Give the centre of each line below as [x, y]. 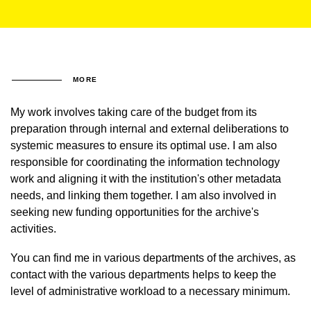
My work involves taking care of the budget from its [134, 112]
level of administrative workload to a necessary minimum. [150, 291]
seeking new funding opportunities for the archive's [135, 212]
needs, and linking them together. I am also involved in [143, 195]
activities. [33, 229]
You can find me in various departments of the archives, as [153, 258]
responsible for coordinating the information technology [145, 162]
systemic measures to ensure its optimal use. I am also [144, 145]
